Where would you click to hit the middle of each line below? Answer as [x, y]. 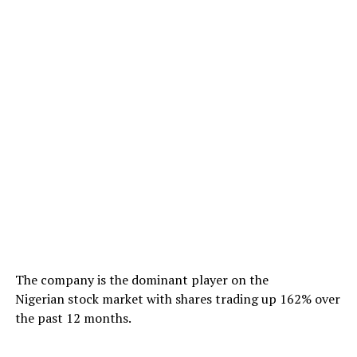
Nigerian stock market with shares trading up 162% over [177, 299]
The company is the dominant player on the [141, 280]
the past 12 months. [73, 318]
